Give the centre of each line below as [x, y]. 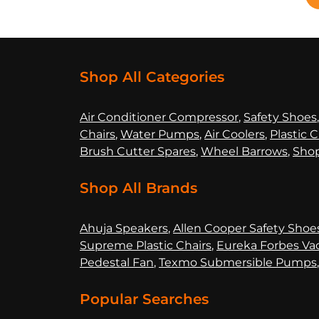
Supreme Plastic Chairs [146, 245]
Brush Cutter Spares [138, 151]
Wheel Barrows [244, 151]
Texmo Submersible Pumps [238, 262]
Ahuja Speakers [124, 228]
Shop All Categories [152, 77]
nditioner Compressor [176, 117]
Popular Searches [144, 299]
